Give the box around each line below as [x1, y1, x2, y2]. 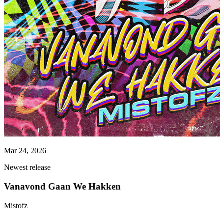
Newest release [4, 163, 51, 172]
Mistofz [4, 201, 27, 210]
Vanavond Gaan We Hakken [4, 181, 121, 192]
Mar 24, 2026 [4, 146, 46, 155]
